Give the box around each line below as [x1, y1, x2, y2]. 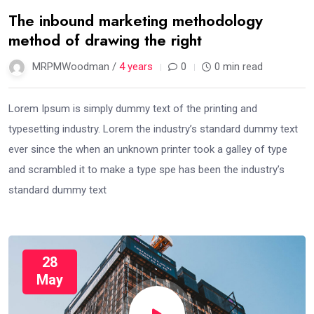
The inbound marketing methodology [8, 8, 263, 32]
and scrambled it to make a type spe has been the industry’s [8, 163, 285, 176]
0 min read [214, 60, 263, 73]
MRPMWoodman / [32, 60, 119, 73]
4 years [119, 60, 153, 73]
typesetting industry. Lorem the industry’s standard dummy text [8, 122, 298, 135]
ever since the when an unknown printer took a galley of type [8, 142, 287, 156]
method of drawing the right [8, 28, 202, 51]
